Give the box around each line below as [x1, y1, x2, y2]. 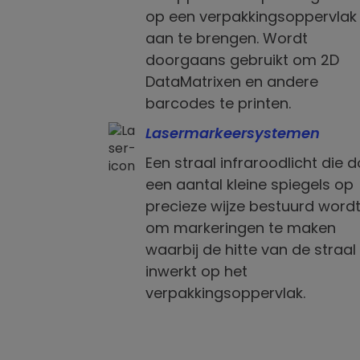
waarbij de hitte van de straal [145, 239, 356, 260]
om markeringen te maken [145, 218, 336, 239]
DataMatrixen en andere [145, 72, 318, 92]
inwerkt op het [145, 261, 247, 282]
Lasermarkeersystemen [145, 123, 320, 144]
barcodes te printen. [145, 93, 291, 114]
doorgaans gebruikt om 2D [145, 50, 339, 71]
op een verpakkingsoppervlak [145, 6, 357, 27]
